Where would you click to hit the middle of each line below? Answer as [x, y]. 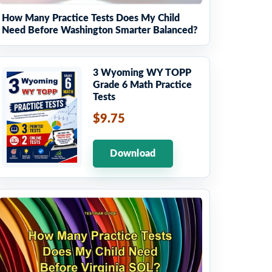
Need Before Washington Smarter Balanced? [100, 31]
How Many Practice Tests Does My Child [91, 19]
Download [133, 154]
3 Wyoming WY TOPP [142, 73]
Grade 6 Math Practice [142, 85]
